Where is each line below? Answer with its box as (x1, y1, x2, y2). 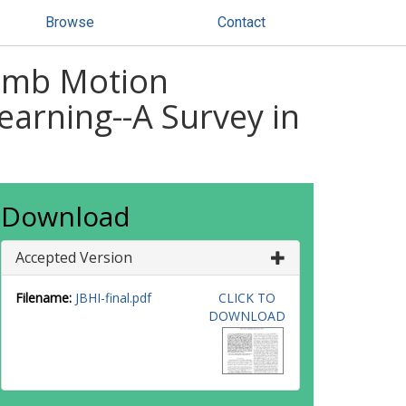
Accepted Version (15, 247, 132, 267)
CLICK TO (217, 289, 275, 306)
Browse (45, 14, 94, 31)
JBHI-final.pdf (75, 289, 151, 306)
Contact (217, 14, 266, 31)
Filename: (15, 289, 72, 306)
